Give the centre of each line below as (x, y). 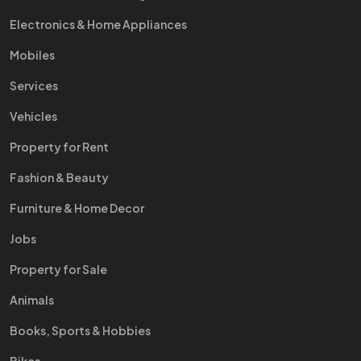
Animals (32, 300)
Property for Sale (58, 269)
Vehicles (33, 116)
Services (34, 85)
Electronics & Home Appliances (98, 24)
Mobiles (32, 55)
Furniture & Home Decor (77, 208)
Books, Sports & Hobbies (80, 330)
